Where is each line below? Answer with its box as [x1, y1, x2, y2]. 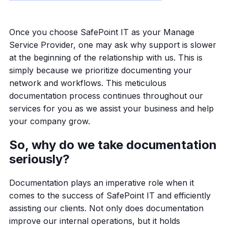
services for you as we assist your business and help [9, 103, 214, 113]
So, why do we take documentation [9, 137, 217, 152]
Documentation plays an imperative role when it [9, 178, 194, 188]
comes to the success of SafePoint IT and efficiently [9, 190, 211, 201]
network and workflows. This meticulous [9, 78, 166, 88]
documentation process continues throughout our [9, 91, 203, 101]
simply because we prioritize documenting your [9, 65, 192, 75]
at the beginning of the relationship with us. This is [9, 52, 203, 63]
